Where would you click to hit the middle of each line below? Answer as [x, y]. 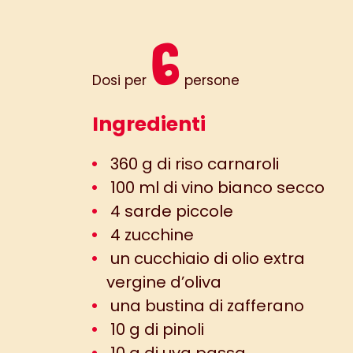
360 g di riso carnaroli [193, 164]
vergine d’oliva [164, 282]
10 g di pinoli [155, 329]
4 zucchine [150, 235]
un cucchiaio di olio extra [206, 258]
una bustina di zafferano [205, 306]
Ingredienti [149, 124]
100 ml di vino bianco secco [216, 188]
